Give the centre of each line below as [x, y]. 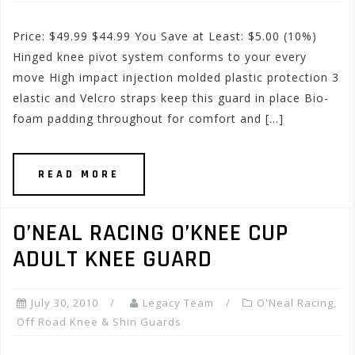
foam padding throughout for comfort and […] [148, 118]
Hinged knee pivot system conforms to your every [160, 57]
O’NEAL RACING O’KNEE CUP [151, 233]
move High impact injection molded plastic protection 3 [176, 77]
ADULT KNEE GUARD [113, 259]
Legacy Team [178, 303]
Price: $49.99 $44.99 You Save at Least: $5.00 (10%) [165, 36]
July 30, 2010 [65, 303]
